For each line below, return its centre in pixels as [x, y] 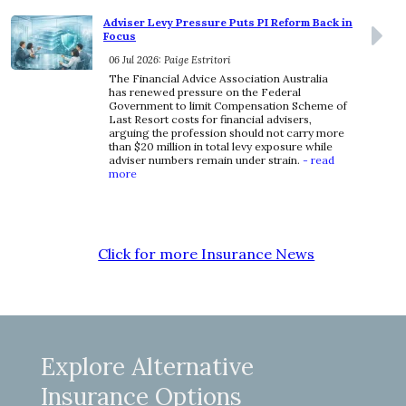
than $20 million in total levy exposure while [221, 147]
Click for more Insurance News [207, 254]
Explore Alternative [147, 367]
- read [317, 160]
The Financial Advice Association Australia [218, 79]
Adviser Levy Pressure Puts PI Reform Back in [228, 23]
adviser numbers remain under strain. [204, 160]
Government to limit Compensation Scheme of [228, 106]
